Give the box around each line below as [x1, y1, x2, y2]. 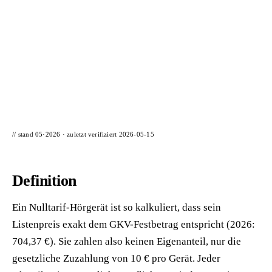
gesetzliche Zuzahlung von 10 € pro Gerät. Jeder [12, 253, 220, 264]
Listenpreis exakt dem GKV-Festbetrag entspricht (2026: [12, 219, 255, 230]
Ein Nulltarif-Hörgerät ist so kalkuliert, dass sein [12, 202, 221, 213]
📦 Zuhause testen [36, 7, 105, 17]
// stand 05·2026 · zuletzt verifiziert [12, 131, 119, 138]
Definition [12, 172, 76, 189]
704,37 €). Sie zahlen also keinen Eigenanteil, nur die [12, 236, 241, 247]
